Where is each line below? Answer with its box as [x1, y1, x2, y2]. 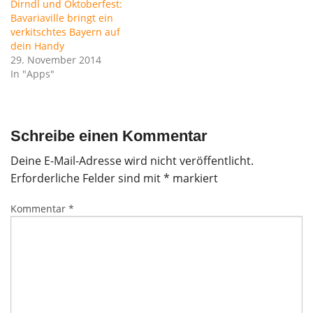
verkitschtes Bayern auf [10, 24, 120, 38]
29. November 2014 [10, 52, 101, 66]
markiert [170, 170, 218, 186]
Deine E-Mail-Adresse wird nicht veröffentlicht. [10, 152, 254, 168]
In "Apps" [10, 66, 54, 80]
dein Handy [10, 38, 64, 52]
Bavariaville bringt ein [10, 10, 113, 24]
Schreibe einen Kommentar [10, 126, 208, 145]
